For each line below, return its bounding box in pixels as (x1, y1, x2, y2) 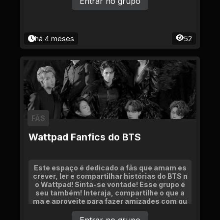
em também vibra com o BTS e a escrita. (39, 205, 181, 214)
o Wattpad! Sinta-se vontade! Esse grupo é (35, 180, 185, 189)
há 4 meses (35, 34, 74, 43)
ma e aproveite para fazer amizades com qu (33, 197, 187, 205)
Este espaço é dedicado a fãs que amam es (33, 164, 187, 172)
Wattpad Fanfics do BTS (28, 131, 141, 143)
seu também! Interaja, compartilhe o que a (35, 189, 185, 197)
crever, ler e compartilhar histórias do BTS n (32, 172, 188, 180)
